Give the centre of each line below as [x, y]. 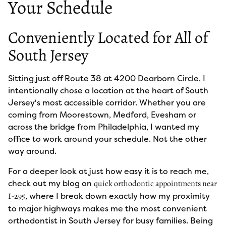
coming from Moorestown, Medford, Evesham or [102, 115]
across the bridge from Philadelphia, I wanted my [104, 127]
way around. [32, 151]
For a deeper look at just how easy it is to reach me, [108, 171]
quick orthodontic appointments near [155, 184]
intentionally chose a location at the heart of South [108, 90]
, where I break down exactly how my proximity [118, 196]
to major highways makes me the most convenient [107, 208]
